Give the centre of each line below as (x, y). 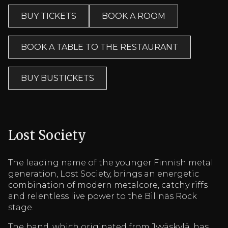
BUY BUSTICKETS (58, 78)
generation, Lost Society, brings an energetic (104, 174)
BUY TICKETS (49, 16)
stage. (21, 208)
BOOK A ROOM (134, 16)
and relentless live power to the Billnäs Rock (103, 196)
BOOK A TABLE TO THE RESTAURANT (99, 47)
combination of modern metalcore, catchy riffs (108, 185)
